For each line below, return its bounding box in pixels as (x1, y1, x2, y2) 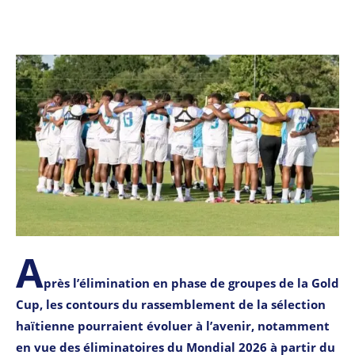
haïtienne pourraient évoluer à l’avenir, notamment (16, 317, 330, 334)
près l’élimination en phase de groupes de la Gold (44, 274, 339, 291)
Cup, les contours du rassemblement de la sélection (16, 296, 326, 312)
